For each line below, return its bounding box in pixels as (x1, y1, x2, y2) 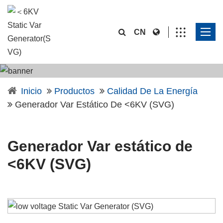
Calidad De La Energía (107, 86, 198, 97)
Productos (54, 86, 95, 97)
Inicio (21, 86, 42, 97)
